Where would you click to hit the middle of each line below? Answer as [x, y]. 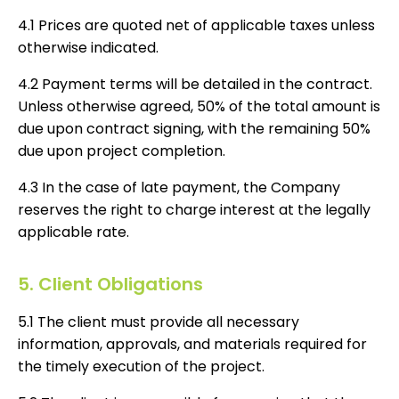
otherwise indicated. [90, 48]
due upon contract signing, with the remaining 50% [194, 129]
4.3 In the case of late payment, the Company [179, 188]
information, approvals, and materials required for [192, 345]
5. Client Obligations [110, 285]
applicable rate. [73, 232]
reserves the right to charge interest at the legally [194, 210]
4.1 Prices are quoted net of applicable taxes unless [196, 26]
